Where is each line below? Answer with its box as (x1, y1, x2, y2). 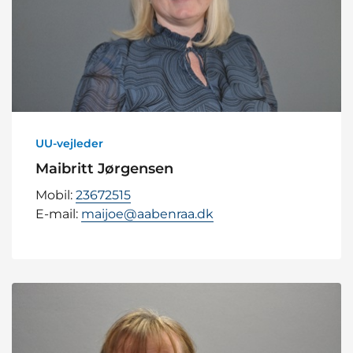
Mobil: (35, 187, 76, 203)
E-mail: (35, 206, 81, 221)
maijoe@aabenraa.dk (81, 206, 214, 221)
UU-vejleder (35, 136, 103, 150)
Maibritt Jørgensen (35, 159, 173, 177)
